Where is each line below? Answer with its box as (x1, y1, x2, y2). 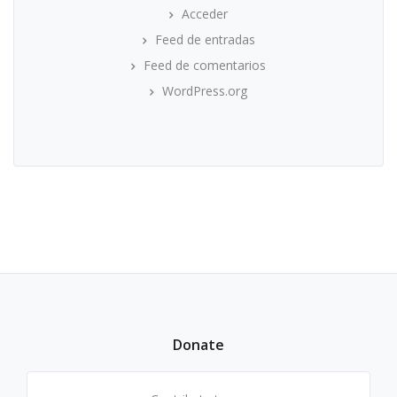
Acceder (182, 5, 228, 22)
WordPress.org (162, 82, 247, 99)
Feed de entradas (154, 31, 255, 48)
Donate (173, 335, 224, 354)
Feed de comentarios (144, 57, 266, 74)
